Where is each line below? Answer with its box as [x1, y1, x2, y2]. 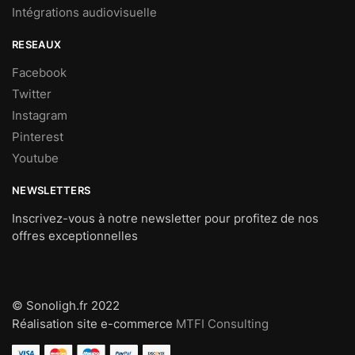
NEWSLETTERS [12, 184, 91, 197]
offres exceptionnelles [12, 228, 138, 244]
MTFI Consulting [176, 315, 269, 331]
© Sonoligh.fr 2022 [12, 297, 120, 313]
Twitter [12, 86, 52, 102]
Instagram [12, 108, 67, 124]
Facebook [12, 65, 67, 81]
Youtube [12, 151, 59, 166]
